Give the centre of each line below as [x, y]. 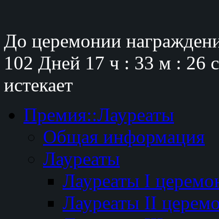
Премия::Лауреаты [99, 114]
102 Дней [42, 63]
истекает [38, 85]
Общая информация [124, 136]
